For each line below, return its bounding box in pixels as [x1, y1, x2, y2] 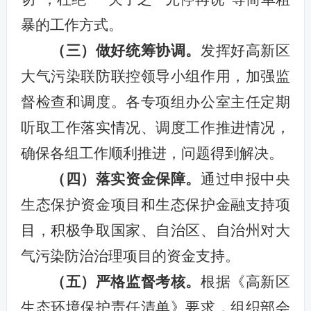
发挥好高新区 [201, 42, 291, 59]
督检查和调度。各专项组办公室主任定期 [20, 93, 291, 110]
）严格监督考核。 [81, 273, 201, 290]
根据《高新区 [201, 273, 291, 290]
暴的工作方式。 [20, 16, 123, 33]
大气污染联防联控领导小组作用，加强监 [20, 67, 291, 85]
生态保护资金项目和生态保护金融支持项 [20, 196, 291, 213]
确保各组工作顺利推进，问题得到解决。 [20, 144, 283, 162]
